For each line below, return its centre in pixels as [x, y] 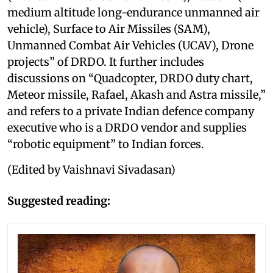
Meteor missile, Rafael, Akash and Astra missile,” [136, 94]
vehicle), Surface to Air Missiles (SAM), [109, 29]
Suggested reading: [59, 200]
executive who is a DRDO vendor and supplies [127, 127]
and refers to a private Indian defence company [131, 111]
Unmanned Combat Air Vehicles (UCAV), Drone [130, 45]
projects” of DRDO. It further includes [106, 62]
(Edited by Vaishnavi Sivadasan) [91, 169]
